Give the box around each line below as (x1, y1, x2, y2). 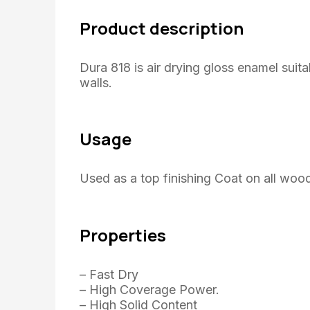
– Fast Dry (80, 266, 138, 282)
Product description (80, 17, 244, 39)
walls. (80, 75, 112, 90)
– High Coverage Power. (80, 282, 219, 297)
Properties (80, 223, 166, 246)
